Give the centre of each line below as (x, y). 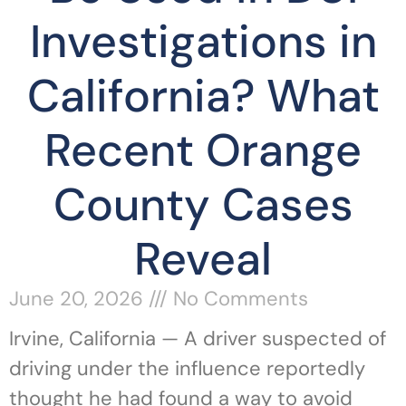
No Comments (238, 298)
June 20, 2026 (79, 298)
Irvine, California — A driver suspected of (198, 338)
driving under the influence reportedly (187, 368)
